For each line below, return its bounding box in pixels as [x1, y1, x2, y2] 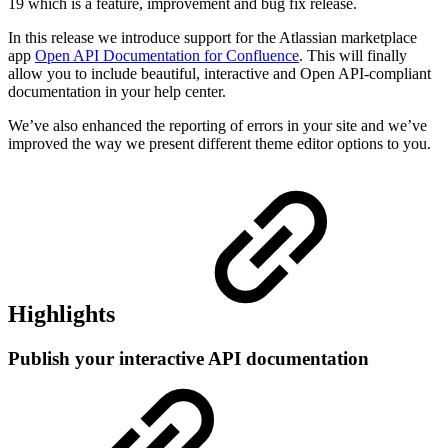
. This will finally [299, 46, 407, 64]
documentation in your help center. [8, 82, 226, 100]
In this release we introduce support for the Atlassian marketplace [8, 28, 417, 46]
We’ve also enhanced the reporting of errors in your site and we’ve [8, 116, 427, 134]
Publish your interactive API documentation [8, 348, 369, 370]
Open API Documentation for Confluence [35, 46, 299, 64]
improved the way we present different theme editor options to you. [8, 134, 431, 152]
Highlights [8, 301, 121, 328]
